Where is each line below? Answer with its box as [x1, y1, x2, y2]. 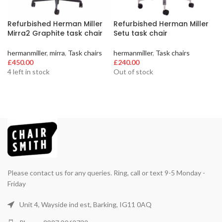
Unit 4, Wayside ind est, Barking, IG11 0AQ [19, 200, 152, 209]
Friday [7, 179, 26, 188]
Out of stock [113, 67, 153, 76]
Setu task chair [113, 28, 167, 39]
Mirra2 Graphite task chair [7, 28, 103, 39]
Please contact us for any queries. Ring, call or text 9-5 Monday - [7, 168, 205, 177]
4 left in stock [7, 67, 50, 76]
